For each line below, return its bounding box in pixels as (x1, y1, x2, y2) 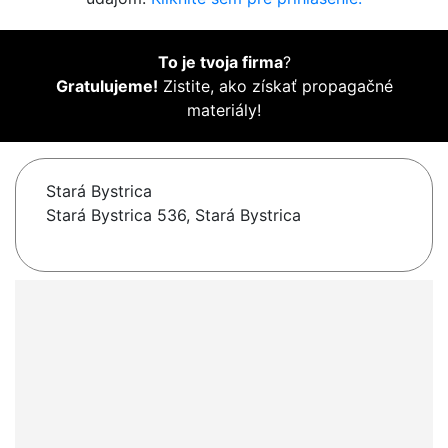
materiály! (187, 100, 261, 121)
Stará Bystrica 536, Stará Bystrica (46, 205, 301, 226)
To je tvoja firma (157, 52, 283, 73)
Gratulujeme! (55, 76, 158, 97)
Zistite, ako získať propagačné (157, 76, 393, 97)
